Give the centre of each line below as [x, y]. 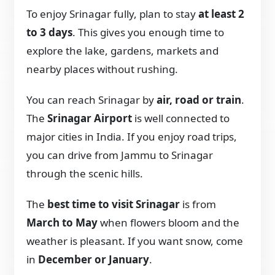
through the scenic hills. [85, 173]
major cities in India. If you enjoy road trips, [132, 136]
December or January [94, 259]
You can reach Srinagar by [92, 99]
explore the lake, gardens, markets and [123, 50]
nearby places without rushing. [103, 69]
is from [198, 204]
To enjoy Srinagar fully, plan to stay [113, 14]
